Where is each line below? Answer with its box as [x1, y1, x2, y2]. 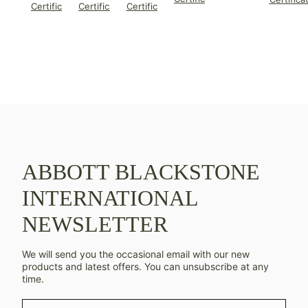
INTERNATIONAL [22, 186, 198, 211]
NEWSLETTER [22, 212, 168, 237]
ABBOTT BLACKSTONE [22, 159, 260, 185]
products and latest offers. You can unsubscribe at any [22, 261, 269, 273]
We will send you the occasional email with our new [22, 248, 250, 261]
